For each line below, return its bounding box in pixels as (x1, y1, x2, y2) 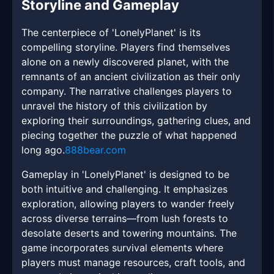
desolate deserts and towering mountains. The (21, 227, 237, 240)
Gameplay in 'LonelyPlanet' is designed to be (21, 168, 229, 181)
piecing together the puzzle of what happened (21, 129, 237, 142)
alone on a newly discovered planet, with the (21, 56, 229, 68)
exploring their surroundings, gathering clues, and (21, 114, 251, 127)
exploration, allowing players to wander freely (21, 198, 234, 210)
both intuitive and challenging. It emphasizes (21, 183, 228, 196)
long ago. (21, 144, 65, 157)
